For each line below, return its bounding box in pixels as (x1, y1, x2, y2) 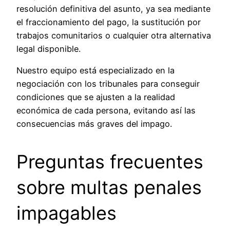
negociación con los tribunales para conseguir (16, 79, 200, 89)
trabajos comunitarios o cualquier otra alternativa (16, 30, 211, 41)
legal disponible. (16, 44, 81, 54)
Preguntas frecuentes (16, 150, 203, 174)
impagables (16, 202, 117, 225)
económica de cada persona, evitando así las (16, 105, 196, 116)
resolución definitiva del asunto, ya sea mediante (16, 4, 210, 14)
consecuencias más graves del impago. (16, 119, 172, 129)
